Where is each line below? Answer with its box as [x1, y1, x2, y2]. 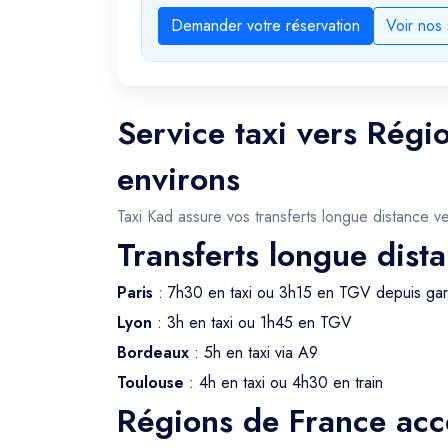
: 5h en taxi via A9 [189, 341, 318, 364]
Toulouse [117, 371, 184, 394]
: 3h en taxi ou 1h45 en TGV [152, 311, 352, 334]
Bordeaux [117, 341, 189, 364]
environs [117, 156, 240, 202]
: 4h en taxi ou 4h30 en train [184, 371, 383, 394]
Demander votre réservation [171, 14, 360, 37]
